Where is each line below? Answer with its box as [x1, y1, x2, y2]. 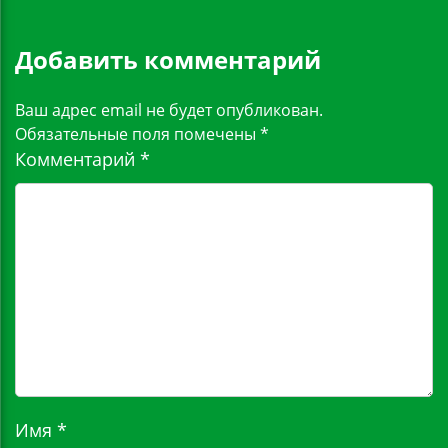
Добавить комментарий [15, 43, 321, 77]
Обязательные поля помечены [15, 123, 260, 145]
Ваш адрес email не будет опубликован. [15, 99, 323, 121]
